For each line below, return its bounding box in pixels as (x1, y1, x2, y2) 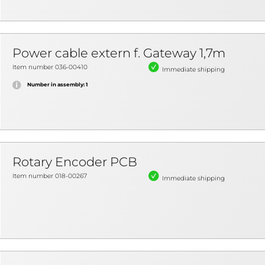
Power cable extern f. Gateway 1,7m (12, 46, 225, 60)
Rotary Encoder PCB (12, 154, 137, 169)
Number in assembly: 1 (27, 82, 88, 88)
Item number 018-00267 (12, 172, 87, 180)
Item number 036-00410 (12, 63, 88, 71)
